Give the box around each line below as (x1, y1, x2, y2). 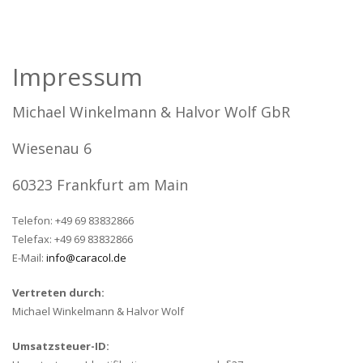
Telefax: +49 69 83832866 (12, 232, 133, 246)
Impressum (12, 60, 143, 93)
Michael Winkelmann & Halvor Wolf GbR (12, 102, 290, 122)
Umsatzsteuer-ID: (12, 339, 109, 353)
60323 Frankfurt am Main (12, 175, 188, 194)
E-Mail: (12, 250, 46, 265)
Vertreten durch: (12, 285, 105, 300)
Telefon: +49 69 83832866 (12, 213, 134, 228)
